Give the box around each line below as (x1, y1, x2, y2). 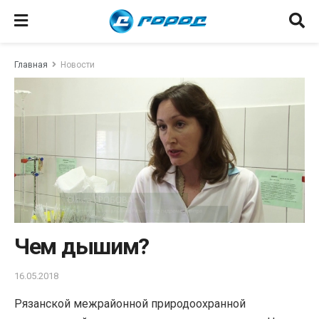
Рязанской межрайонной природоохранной (14, 296, 246, 310)
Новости (61, 60, 95, 70)
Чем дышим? (14, 233, 150, 260)
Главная (14, 60, 48, 70)
